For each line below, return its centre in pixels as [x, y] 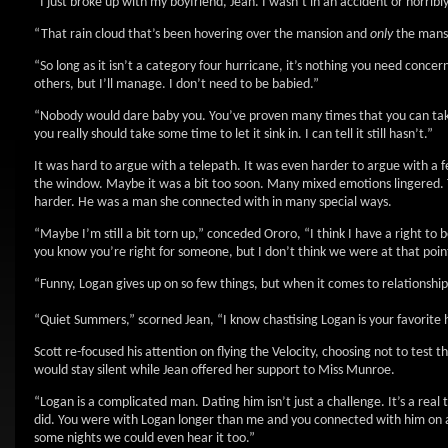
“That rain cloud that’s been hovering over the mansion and [202, 34]
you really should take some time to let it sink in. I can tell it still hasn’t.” [233, 134]
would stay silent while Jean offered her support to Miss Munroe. [214, 370]
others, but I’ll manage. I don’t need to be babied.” [176, 84]
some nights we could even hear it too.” [144, 438]
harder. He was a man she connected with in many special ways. [213, 202]
